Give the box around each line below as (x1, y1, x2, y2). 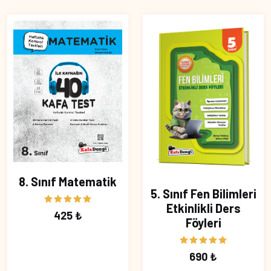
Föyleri (185, 215, 221, 230)
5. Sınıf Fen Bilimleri (150, 186, 256, 201)
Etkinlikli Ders (166, 201, 241, 216)
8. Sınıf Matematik (19, 174, 117, 189)
